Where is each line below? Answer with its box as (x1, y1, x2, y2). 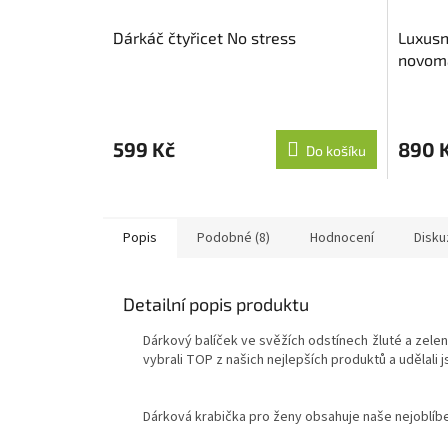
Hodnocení (310, 227, 374, 248)
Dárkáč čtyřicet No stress (113, 27, 296, 47)
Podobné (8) (197, 227, 270, 248)
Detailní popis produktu (123, 292, 309, 315)
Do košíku (305, 141, 366, 159)
